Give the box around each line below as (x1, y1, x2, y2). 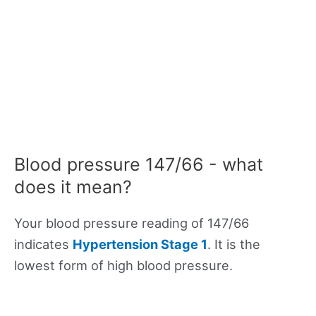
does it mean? (14, 176, 132, 198)
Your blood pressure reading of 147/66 (14, 215, 249, 231)
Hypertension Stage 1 (73, 236, 207, 253)
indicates (14, 236, 73, 253)
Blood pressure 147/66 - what (14, 154, 263, 176)
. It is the (207, 236, 260, 253)
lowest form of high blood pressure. (14, 257, 233, 274)
